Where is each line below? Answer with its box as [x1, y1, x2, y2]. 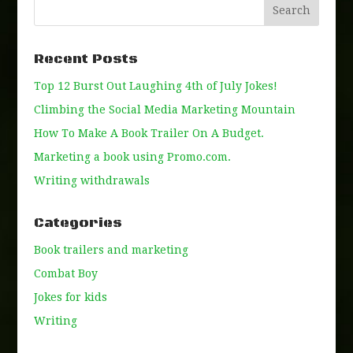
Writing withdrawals [33, 174, 150, 187]
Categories [33, 214, 122, 232]
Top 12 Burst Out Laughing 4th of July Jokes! [33, 80, 277, 92]
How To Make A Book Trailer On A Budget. [33, 127, 264, 139]
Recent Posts [33, 50, 138, 68]
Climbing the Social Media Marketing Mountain [33, 103, 295, 116]
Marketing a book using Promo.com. [33, 150, 231, 163]
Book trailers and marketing [33, 243, 188, 256]
